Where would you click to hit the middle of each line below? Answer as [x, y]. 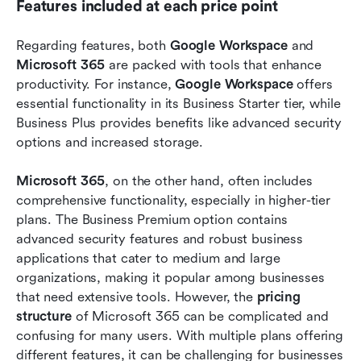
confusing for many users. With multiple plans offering [180, 336]
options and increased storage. [110, 143]
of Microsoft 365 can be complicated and [200, 317]
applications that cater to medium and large [148, 259]
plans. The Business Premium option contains [152, 220]
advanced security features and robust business [160, 239]
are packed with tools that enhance [213, 65]
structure [44, 317]
